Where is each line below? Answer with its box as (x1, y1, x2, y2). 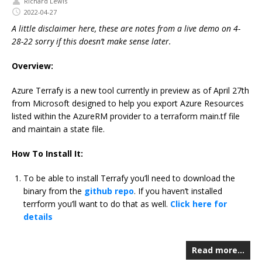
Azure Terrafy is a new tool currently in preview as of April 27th (12, 85, 249, 96)
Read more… (192, 244, 244, 256)
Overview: (12, 60, 53, 72)
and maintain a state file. (12, 123, 105, 135)
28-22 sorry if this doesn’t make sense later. (12, 36, 171, 47)
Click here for (170, 198, 227, 210)
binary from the (23, 185, 84, 197)
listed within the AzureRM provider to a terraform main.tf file (12, 111, 240, 122)
